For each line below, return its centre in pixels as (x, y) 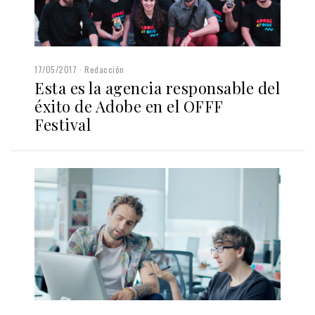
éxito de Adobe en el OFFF (129, 107)
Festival (63, 125)
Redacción (104, 70)
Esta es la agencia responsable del (157, 88)
